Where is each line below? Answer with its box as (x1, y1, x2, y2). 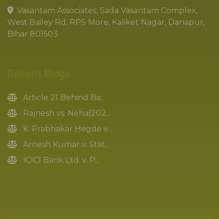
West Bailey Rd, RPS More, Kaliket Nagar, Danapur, (7, 18, 205, 27)
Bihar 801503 (7, 29, 58, 39)
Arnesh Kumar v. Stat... (21, 140, 109, 150)
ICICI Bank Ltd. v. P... (21, 155, 100, 165)
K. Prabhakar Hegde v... (21, 124, 112, 134)
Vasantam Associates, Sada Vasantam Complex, (17, 6, 197, 16)
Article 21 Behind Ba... (21, 93, 105, 103)
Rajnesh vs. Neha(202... (21, 109, 110, 118)
